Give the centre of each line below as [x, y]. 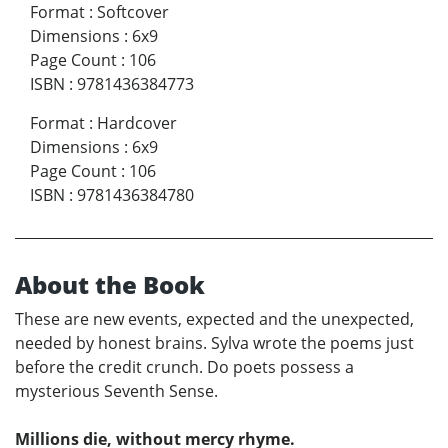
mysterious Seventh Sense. [116, 390]
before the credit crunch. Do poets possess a [184, 366]
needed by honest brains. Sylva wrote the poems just [214, 342]
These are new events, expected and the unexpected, [214, 318]
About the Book [110, 284]
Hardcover [137, 122]
